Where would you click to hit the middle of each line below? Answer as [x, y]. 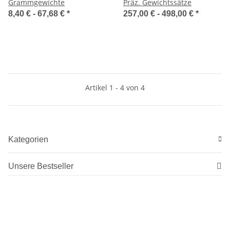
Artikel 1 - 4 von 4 [115, 87]
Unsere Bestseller [41, 166]
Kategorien [28, 139]
